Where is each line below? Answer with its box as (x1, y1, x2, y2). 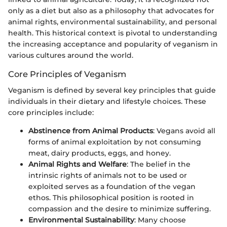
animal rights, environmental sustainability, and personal (8, 17, 217, 27)
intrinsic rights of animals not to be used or (28, 171, 187, 180)
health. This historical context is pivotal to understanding (8, 28, 217, 38)
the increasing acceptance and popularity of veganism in (8, 40, 218, 49)
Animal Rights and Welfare (28, 160, 127, 169)
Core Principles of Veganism (8, 69, 126, 80)
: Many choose (134, 215, 186, 225)
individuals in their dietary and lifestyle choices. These (8, 97, 206, 106)
